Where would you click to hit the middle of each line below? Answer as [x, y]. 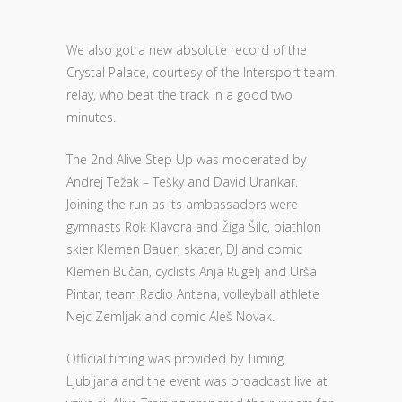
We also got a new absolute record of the [187, 50]
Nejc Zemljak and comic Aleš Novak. [170, 317]
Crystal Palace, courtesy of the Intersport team [201, 73]
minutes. [91, 118]
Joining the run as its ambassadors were [182, 205]
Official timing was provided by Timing [175, 359]
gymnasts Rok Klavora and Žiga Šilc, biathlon [194, 227]
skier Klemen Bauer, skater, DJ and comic [184, 249]
